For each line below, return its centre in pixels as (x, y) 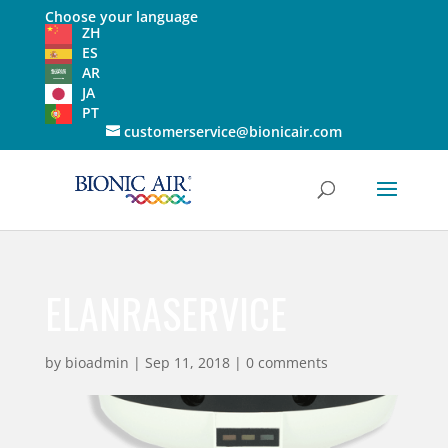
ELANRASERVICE (165, 313)
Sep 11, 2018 (187, 362)
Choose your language (121, 16)
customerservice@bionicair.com (232, 131)
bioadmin (96, 362)
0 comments (286, 362)
